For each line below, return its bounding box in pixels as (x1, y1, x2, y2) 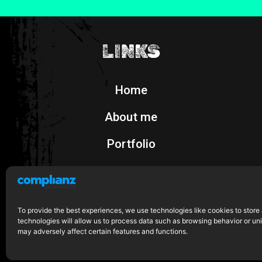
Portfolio (106, 137, 156, 151)
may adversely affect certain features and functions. (18, 227, 188, 236)
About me (105, 110, 157, 125)
